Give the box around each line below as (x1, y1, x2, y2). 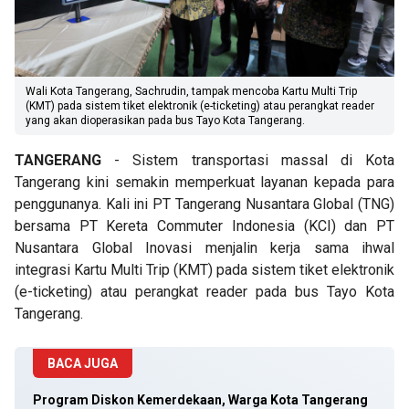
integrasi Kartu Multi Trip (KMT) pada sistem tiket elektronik (15, 261, 394, 278)
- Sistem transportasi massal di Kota (114, 152, 395, 169)
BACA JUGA (47, 356, 118, 371)
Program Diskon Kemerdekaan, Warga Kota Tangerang (33, 393, 368, 407)
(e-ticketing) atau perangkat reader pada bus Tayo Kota (15, 283, 394, 300)
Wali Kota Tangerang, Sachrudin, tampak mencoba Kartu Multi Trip (26, 85, 357, 98)
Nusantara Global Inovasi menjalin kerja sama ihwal (15, 239, 394, 257)
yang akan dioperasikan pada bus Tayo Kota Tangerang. (26, 114, 305, 127)
